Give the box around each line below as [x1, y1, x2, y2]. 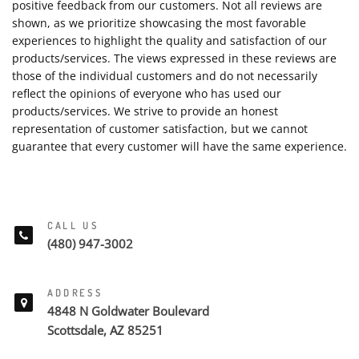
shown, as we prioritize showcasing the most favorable [12, 15, 306, 30]
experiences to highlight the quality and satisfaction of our [12, 33, 327, 48]
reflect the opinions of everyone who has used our [12, 86, 281, 101]
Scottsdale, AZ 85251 [47, 322, 163, 338]
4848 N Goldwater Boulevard [47, 303, 209, 319]
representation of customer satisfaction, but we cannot [12, 121, 308, 136]
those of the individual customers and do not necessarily [12, 68, 317, 83]
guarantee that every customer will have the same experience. [12, 139, 347, 154]
